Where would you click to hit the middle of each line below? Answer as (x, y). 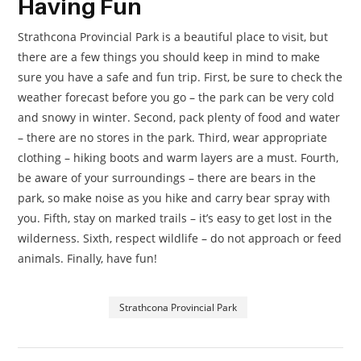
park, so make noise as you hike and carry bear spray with (174, 197)
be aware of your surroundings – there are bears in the (167, 177)
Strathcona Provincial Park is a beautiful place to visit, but (173, 36)
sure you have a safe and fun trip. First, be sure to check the (180, 77)
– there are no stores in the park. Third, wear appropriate (173, 137)
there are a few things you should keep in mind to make (169, 56)
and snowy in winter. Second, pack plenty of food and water (179, 117)
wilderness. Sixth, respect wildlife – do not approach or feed (180, 238)
